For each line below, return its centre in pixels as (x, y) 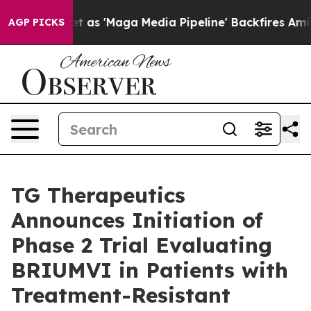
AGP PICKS (36, 22)
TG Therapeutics (98, 195)
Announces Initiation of (137, 220)
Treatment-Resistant (121, 295)
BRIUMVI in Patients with (150, 270)
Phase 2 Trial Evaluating (142, 245)
